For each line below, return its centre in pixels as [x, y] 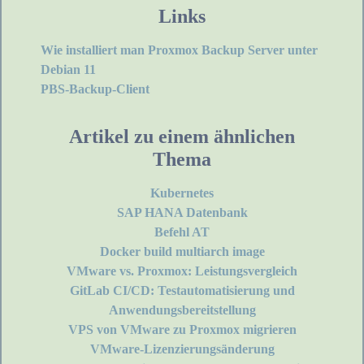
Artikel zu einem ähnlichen [182, 137]
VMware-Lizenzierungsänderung [182, 349]
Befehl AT [182, 232]
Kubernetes [182, 193]
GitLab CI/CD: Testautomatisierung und [182, 291]
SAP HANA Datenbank [182, 213]
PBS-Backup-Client [95, 89]
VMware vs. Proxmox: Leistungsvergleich [182, 271]
